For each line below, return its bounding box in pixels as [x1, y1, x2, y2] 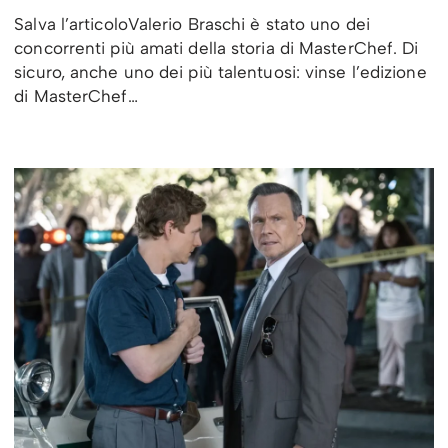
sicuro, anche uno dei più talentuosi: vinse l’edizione [14, 62, 427, 83]
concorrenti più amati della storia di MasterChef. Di [14, 38, 419, 59]
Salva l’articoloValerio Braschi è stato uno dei [14, 14, 370, 35]
